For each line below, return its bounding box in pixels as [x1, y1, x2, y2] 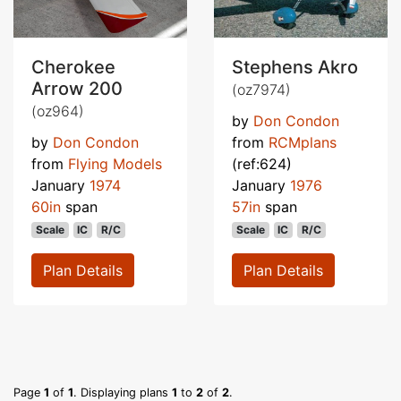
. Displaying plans [73, 385, 172, 399]
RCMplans [269, 132, 337, 151]
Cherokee [31, 55, 115, 78]
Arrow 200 [31, 77, 123, 99]
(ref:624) [232, 154, 292, 173]
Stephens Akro [232, 55, 358, 78]
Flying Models [68, 154, 162, 173]
